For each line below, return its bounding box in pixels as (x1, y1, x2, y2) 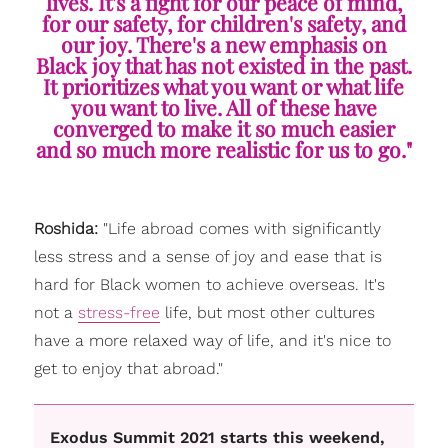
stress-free (77, 302, 160, 322)
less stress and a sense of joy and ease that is (33, 246, 382, 266)
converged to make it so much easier (52, 113, 395, 142)
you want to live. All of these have (70, 92, 377, 121)
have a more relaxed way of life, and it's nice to (33, 330, 391, 350)
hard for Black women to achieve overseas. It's (33, 274, 385, 294)
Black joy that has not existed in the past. (35, 50, 412, 79)
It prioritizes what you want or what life (43, 71, 405, 100)
